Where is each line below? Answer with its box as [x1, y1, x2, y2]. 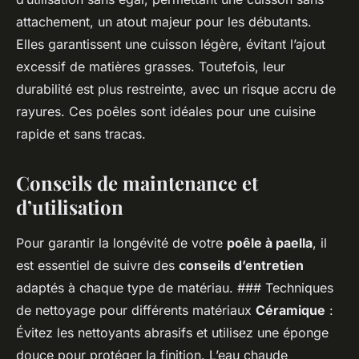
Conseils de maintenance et [16, 170, 258, 196]
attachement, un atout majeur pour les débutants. [16, 14, 312, 30]
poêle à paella [227, 235, 313, 252]
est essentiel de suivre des [16, 257, 179, 274]
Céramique [256, 302, 325, 319]
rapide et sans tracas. [16, 126, 146, 143]
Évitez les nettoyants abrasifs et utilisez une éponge [16, 325, 329, 341]
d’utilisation [16, 194, 123, 220]
